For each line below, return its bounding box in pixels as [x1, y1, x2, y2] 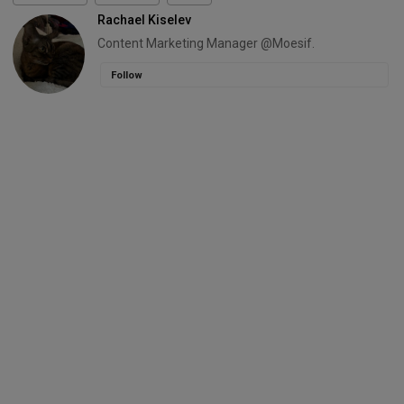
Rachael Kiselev [97, 13, 191, 28]
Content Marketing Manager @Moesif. [97, 36, 315, 51]
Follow [110, 69, 142, 81]
